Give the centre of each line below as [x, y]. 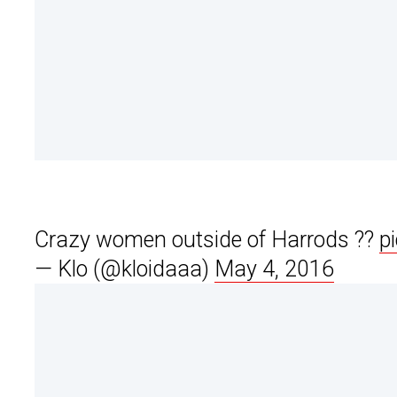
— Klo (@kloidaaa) [125, 269]
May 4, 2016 [274, 269]
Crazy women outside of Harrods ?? [207, 240]
